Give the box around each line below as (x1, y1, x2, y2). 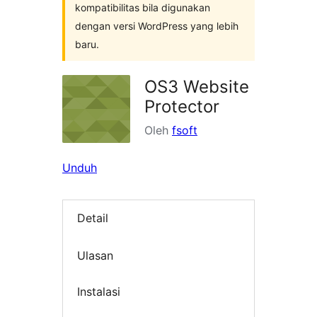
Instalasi (77, 284, 120, 299)
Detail (77, 211, 108, 226)
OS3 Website (144, 76, 249, 97)
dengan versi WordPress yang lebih (75, 20, 238, 32)
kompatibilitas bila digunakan (75, 1, 210, 13)
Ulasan (77, 248, 113, 263)
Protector (144, 96, 219, 117)
